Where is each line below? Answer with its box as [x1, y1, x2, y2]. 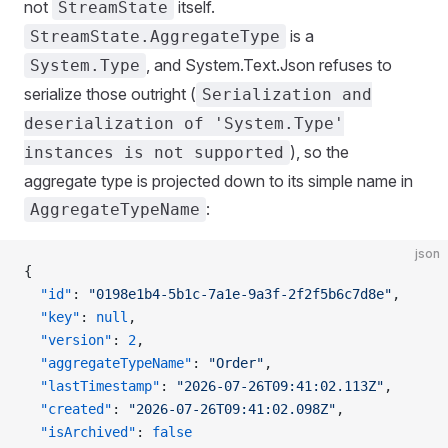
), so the [290, 142, 349, 163]
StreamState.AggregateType [30, 27, 280, 47]
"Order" [208, 355, 264, 372]
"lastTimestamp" [24, 378, 160, 395]
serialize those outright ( [24, 84, 196, 105]
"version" [24, 332, 112, 349]
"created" [24, 401, 112, 418]
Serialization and [202, 85, 372, 105]
